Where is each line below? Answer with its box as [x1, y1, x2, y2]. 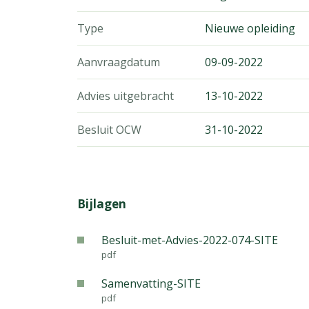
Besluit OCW [77, 122, 141, 137]
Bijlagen [77, 196, 126, 212]
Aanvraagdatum [77, 54, 160, 70]
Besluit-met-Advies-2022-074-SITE [101, 232, 278, 248]
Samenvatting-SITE [101, 276, 201, 291]
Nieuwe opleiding [205, 21, 295, 36]
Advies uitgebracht [77, 88, 174, 103]
